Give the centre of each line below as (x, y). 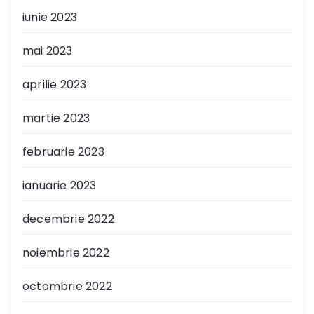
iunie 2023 (50, 17)
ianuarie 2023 (60, 185)
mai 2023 (48, 50)
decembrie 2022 (68, 219)
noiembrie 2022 (66, 252)
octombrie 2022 (67, 286)
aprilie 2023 (55, 84)
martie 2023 (56, 118)
